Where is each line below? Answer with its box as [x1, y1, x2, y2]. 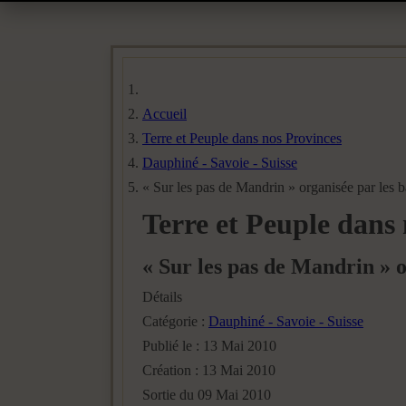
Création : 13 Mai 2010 [142, 362, 275, 378]
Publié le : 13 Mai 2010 [142, 338, 276, 353]
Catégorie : [142, 314, 208, 329]
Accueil [142, 106, 187, 121]
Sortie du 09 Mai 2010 [142, 387, 271, 402]
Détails [142, 289, 182, 304]
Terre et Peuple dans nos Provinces [142, 130, 342, 146]
